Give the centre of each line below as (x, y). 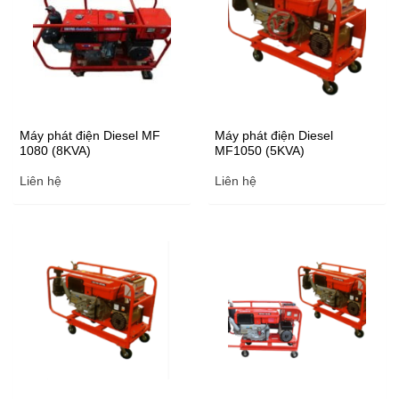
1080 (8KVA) (55, 151)
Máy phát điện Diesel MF (90, 135)
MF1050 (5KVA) (259, 151)
